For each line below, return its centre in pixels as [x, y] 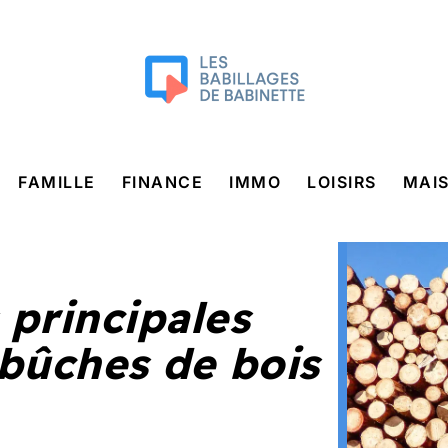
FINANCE [162, 182]
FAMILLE [57, 182]
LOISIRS [342, 182]
